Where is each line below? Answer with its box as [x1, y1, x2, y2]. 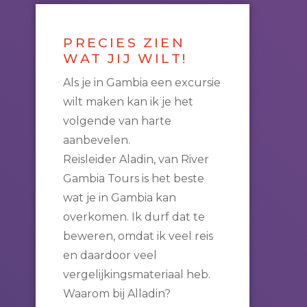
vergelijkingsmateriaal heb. [63, 268, 211, 282]
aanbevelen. [63, 134, 131, 147]
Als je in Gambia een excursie [63, 76, 221, 90]
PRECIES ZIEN [63, 34, 185, 51]
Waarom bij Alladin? [63, 287, 171, 301]
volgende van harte [63, 114, 172, 128]
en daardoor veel [63, 249, 158, 262]
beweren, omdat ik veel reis [63, 230, 214, 243]
